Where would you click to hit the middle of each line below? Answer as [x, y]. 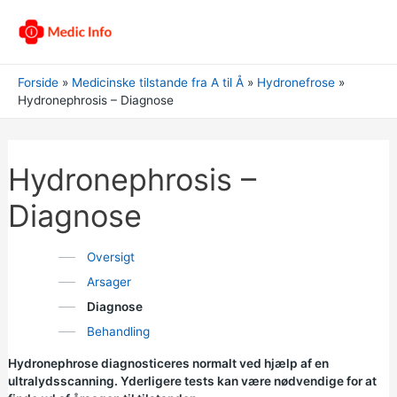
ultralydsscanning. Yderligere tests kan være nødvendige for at [192, 381]
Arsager [109, 282]
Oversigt [110, 257]
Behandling [118, 331]
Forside [38, 82]
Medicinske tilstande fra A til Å [158, 82]
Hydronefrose [296, 82]
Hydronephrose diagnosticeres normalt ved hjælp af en [168, 363]
